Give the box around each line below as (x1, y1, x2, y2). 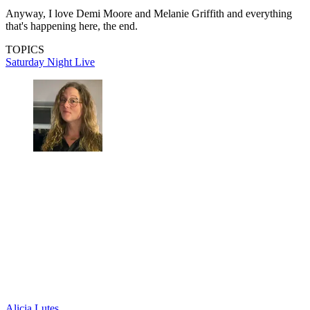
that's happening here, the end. (6, 20, 138, 33)
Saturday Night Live (6, 56, 95, 69)
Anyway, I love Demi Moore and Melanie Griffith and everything (6, 8, 292, 20)
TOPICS (6, 44, 44, 56)
